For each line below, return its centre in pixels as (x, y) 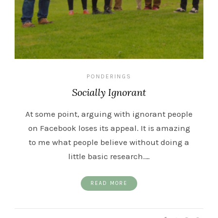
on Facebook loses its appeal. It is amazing (109, 128)
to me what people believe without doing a (109, 142)
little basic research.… (109, 156)
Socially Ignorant (109, 92)
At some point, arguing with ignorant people (109, 114)
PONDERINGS (109, 76)
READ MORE (109, 183)
